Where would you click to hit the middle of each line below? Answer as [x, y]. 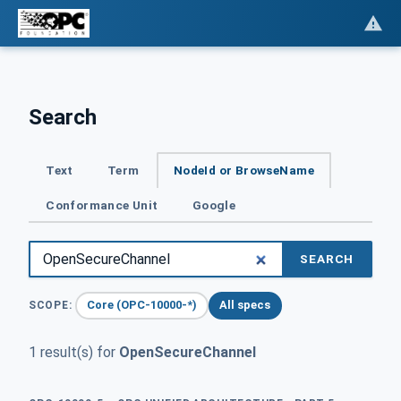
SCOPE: [51, 305]
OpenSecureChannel [188, 352]
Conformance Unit [102, 205]
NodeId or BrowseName [243, 171]
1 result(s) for [74, 352]
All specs [245, 305]
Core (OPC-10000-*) [142, 305]
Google [214, 205]
